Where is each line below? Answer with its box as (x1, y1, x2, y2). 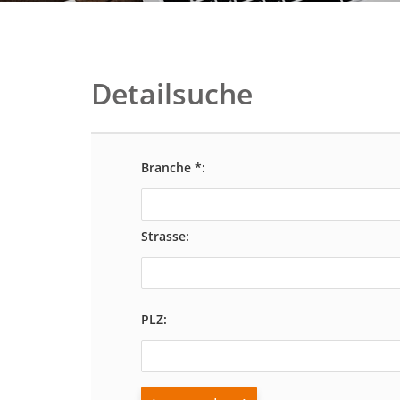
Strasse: (140, 228, 189, 245)
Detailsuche (91, 74, 253, 112)
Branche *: (140, 159, 205, 176)
